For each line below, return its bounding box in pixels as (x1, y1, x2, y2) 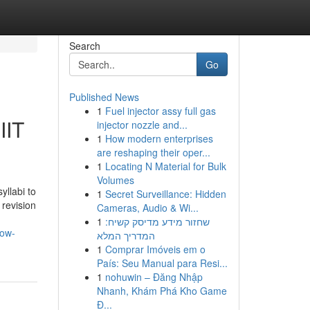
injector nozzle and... (96, 118, 188, 131)
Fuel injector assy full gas (104, 104, 216, 118)
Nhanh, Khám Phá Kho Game (96, 284, 227, 298)
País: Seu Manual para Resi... (96, 256, 228, 270)
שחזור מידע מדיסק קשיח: (104, 215, 210, 228)
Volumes (96, 173, 134, 187)
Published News (69, 90, 139, 104)
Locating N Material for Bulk (104, 159, 226, 173)
